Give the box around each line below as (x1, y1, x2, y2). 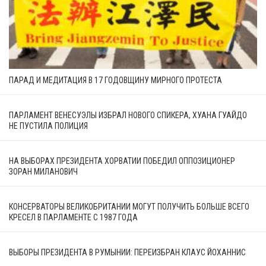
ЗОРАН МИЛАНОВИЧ (9, 166, 78, 176)
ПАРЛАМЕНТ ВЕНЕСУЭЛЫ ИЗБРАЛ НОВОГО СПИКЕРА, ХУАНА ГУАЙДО (9, 110, 247, 120)
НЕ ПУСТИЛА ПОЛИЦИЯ (9, 121, 88, 131)
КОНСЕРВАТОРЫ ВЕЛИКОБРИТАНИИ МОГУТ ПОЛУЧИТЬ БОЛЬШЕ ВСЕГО (9, 201, 249, 211)
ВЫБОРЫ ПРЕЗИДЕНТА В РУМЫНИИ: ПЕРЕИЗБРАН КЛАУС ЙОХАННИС (9, 247, 246, 257)
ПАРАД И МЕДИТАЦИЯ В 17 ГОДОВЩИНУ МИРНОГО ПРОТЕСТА (9, 75, 222, 85)
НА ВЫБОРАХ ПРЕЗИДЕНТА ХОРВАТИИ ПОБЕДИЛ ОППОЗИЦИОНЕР (9, 156, 235, 166)
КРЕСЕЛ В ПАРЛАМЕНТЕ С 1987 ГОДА (9, 212, 138, 222)
